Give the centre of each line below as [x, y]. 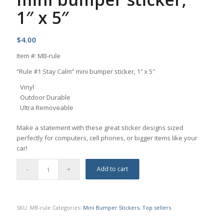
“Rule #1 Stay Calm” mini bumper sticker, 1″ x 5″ [86, 71]
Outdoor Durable [45, 98]
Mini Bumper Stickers [111, 208]
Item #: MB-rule [38, 55]
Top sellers [156, 208]
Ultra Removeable [46, 108]
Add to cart [113, 169]
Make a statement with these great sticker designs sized [100, 128]
